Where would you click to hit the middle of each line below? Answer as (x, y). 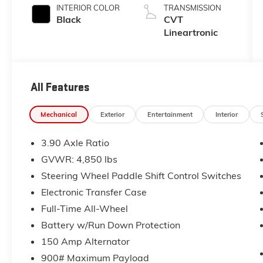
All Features (60, 87)
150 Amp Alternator (85, 242)
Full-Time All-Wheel (85, 209)
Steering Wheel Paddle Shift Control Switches (141, 176)
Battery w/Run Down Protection (110, 225)
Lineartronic (190, 32)
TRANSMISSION (192, 7)
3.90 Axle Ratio (75, 143)
